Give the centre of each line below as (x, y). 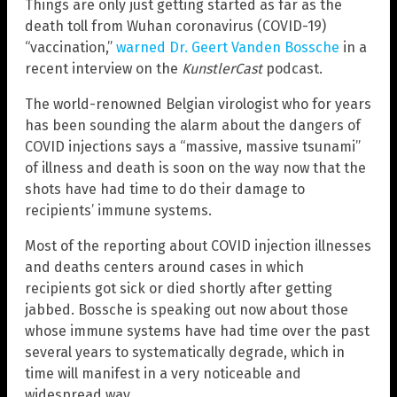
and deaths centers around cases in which (164, 267)
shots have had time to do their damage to (165, 189)
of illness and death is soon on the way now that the (195, 167)
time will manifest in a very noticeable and (163, 373)
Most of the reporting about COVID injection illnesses (198, 245)
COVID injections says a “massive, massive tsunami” (193, 146)
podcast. (292, 68)
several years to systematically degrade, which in (185, 352)
